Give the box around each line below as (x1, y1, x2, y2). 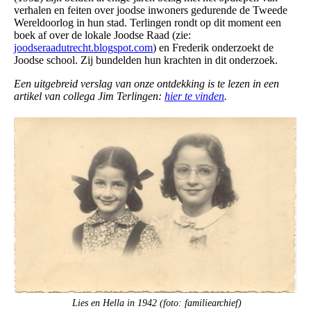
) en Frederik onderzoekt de (153, 42, 274, 54)
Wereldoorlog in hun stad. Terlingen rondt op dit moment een (14, 17, 281, 29)
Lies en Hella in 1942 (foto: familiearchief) (72, 297, 242, 308)
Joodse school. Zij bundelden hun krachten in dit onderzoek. (14, 54, 278, 67)
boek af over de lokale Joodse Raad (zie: (14, 29, 191, 42)
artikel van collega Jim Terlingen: (14, 90, 165, 103)
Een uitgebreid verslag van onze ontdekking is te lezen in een (14, 78, 279, 90)
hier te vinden (165, 90, 224, 103)
